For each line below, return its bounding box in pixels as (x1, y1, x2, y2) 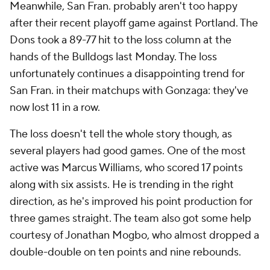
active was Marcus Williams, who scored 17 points (10, 161, 243, 175)
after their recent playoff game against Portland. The (10, 16, 258, 30)
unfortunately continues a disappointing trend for (10, 67, 245, 81)
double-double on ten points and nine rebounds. (10, 245, 241, 259)
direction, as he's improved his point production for (10, 195, 253, 209)
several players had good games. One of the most (10, 144, 246, 158)
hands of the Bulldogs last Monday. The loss (10, 50, 217, 64)
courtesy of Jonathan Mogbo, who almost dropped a (10, 228, 259, 242)
